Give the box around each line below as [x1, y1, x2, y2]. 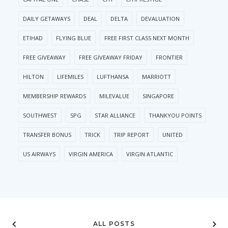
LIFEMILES [57, 73, 83, 81]
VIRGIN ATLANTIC [126, 150, 173, 158]
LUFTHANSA [97, 73, 129, 81]
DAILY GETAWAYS [23, 15, 70, 23]
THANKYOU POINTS [149, 111, 202, 120]
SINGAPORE [142, 92, 174, 100]
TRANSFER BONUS [23, 131, 71, 139]
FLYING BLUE [56, 34, 91, 42]
